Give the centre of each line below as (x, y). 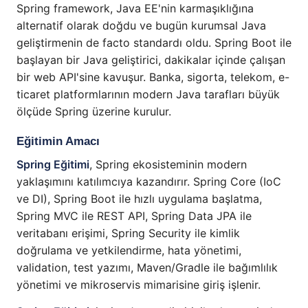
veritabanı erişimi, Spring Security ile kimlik (128, 233)
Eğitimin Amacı (58, 142)
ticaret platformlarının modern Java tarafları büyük (148, 95)
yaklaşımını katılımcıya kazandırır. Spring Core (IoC (149, 182)
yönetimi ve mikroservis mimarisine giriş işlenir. (139, 285)
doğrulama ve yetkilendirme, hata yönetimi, (129, 251)
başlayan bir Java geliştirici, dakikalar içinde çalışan (151, 60)
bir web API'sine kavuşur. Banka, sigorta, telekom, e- (153, 77)
